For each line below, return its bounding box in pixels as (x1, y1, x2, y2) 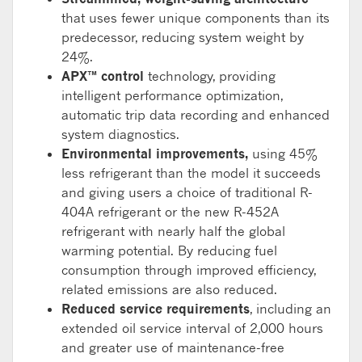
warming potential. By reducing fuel (61, 242, 277, 259)
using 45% (248, 145, 318, 162)
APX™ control (61, 67, 144, 84)
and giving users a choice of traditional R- (61, 183, 313, 200)
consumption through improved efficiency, (61, 261, 316, 278)
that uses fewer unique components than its (61, 9, 330, 26)
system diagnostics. (61, 125, 179, 142)
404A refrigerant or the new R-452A (61, 203, 279, 220)
